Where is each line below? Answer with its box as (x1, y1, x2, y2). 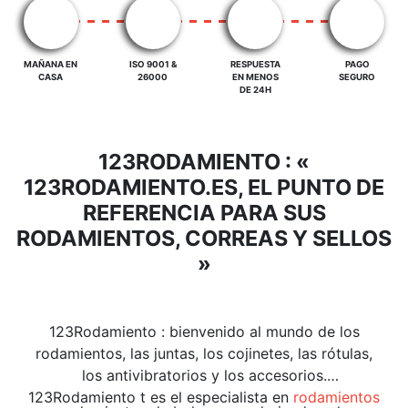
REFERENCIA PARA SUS (82, 199, 326, 226)
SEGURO (339, 71, 376, 82)
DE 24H (239, 84, 271, 95)
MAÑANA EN (24, 58, 78, 69)
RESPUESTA (229, 58, 280, 69)
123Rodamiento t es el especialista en (28, 387, 293, 406)
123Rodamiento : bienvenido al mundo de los (48, 321, 360, 341)
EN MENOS (231, 71, 279, 82)
